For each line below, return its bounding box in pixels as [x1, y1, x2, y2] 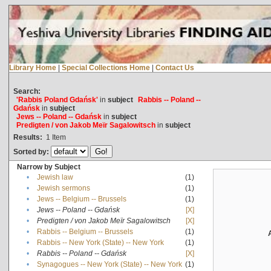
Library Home [8, 63, 56, 72]
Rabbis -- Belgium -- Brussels [36, 227, 133, 236]
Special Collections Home [61, 63, 150, 72]
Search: [13, 87, 41, 96]
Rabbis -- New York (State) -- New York [36, 238, 164, 247]
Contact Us [155, 63, 194, 72]
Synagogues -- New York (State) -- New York [36, 260, 182, 269]
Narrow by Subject [16, 162, 80, 171]
